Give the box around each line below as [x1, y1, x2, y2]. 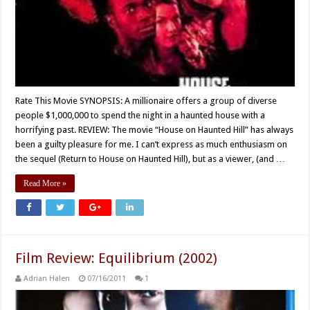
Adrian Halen [24, 274, 71, 284]
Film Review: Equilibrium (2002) [15, 250, 218, 267]
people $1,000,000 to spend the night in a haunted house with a [15, 110, 266, 121]
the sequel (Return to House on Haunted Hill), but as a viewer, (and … [15, 154, 286, 165]
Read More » [24, 179, 67, 189]
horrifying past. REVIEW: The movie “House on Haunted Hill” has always [15, 125, 294, 136]
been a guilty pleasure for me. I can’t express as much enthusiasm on [15, 139, 288, 150]
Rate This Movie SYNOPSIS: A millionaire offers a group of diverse [15, 95, 277, 107]
